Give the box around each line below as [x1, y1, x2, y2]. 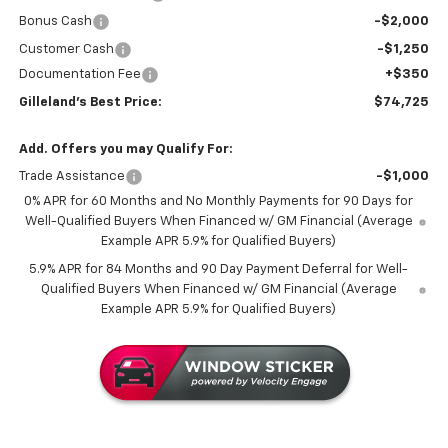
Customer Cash [18, 43, 114, 57]
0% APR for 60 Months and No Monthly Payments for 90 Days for [24, 195, 414, 209]
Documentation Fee [18, 68, 141, 82]
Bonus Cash [18, 15, 92, 29]
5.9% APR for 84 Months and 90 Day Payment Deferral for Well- [29, 263, 409, 277]
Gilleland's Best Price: [18, 96, 162, 110]
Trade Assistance [18, 170, 125, 184]
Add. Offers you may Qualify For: [18, 143, 233, 157]
